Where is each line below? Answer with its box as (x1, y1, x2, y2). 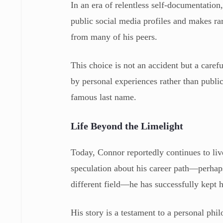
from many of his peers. (71, 31, 158, 42)
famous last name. (71, 92, 137, 102)
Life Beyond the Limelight (71, 120, 184, 131)
